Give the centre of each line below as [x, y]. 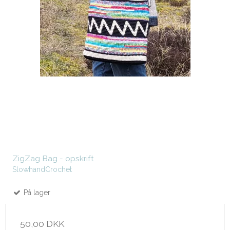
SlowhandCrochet [42, 170]
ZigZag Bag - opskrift [53, 158]
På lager [36, 193]
